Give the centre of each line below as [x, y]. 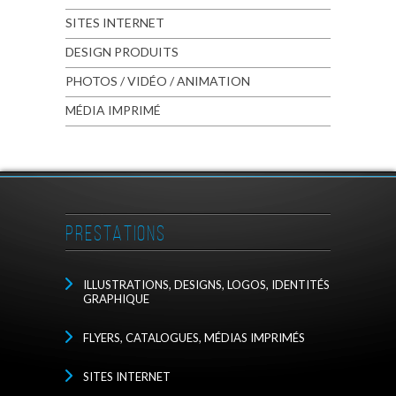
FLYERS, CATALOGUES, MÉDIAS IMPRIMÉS [194, 338]
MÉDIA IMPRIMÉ [113, 110]
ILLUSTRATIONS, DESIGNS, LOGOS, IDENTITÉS [206, 285]
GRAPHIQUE [116, 299]
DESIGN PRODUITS [122, 52]
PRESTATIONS [116, 233]
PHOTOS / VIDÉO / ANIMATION [158, 81]
